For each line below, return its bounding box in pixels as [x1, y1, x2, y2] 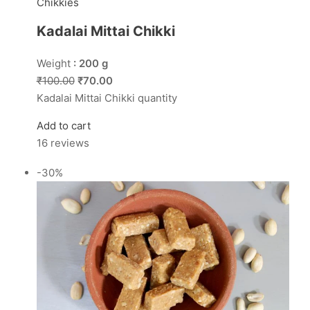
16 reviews [36, 136, 89, 150]
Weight [36, 57, 73, 71]
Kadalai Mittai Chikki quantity [36, 91, 177, 105]
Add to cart [36, 119, 91, 133]
